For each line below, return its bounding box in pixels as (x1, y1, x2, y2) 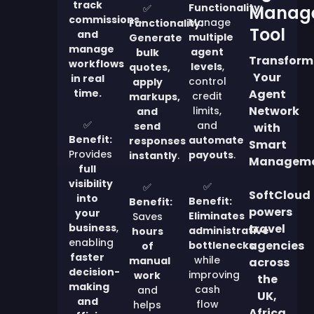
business (69, 221, 117, 235)
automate (189, 133, 245, 148)
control (189, 74, 227, 89)
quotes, (128, 60, 170, 75)
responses (128, 134, 186, 149)
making (69, 280, 110, 294)
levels (190, 60, 222, 74)
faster (70, 250, 105, 265)
